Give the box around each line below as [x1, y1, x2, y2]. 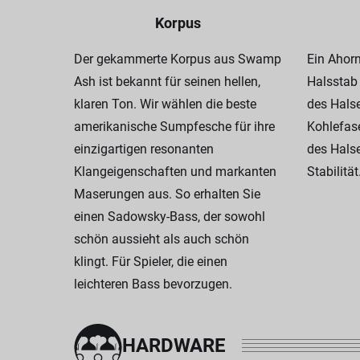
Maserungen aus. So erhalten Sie [74, 186, 260, 202]
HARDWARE [122, 334, 226, 357]
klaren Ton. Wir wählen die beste [74, 96, 256, 112]
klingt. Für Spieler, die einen [74, 254, 227, 269]
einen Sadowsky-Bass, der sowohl [74, 209, 265, 224]
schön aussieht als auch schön [74, 231, 249, 247]
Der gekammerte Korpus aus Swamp [74, 51, 281, 67]
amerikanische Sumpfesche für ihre [74, 119, 275, 134]
